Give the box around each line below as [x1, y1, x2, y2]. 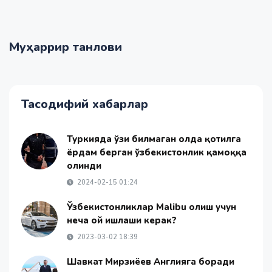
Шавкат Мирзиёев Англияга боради [67, 256, 234, 268]
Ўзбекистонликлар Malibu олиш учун [67, 201, 236, 213]
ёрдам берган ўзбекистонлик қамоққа [67, 146, 246, 158]
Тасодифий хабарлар [21, 96, 148, 112]
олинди [67, 160, 101, 172]
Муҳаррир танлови [9, 39, 122, 55]
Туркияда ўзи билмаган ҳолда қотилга [67, 133, 241, 145]
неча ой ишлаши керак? [67, 214, 177, 226]
